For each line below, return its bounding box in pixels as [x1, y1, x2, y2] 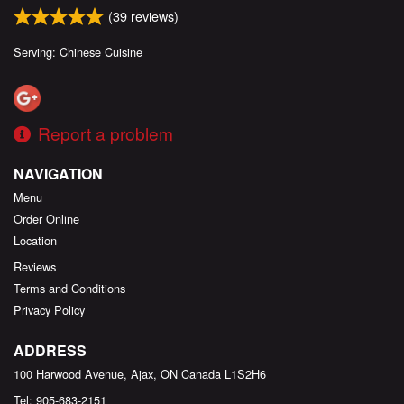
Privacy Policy [14, 301, 85, 319]
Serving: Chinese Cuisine [14, 42, 142, 60]
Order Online [14, 210, 79, 228]
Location [14, 232, 57, 250]
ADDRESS [14, 340, 87, 362]
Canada [181, 365, 221, 383]
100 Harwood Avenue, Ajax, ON [14, 365, 178, 383]
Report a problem [38, 121, 173, 146]
